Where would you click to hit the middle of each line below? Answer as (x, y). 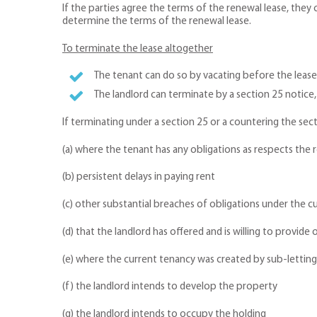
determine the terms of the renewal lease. (157, 21)
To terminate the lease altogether (138, 49)
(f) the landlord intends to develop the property (170, 287)
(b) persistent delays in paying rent (139, 178)
